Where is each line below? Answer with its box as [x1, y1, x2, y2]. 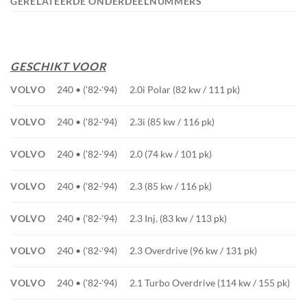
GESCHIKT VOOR [10, 60, 106, 73]
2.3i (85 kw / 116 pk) [130, 116, 215, 128]
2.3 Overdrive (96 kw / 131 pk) [130, 245, 258, 257]
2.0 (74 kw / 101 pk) [130, 148, 212, 160]
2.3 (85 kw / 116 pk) [130, 180, 212, 193]
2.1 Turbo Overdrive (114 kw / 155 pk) [130, 277, 291, 289]
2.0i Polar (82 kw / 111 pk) [130, 84, 241, 96]
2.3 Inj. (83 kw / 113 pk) [130, 212, 228, 225]
